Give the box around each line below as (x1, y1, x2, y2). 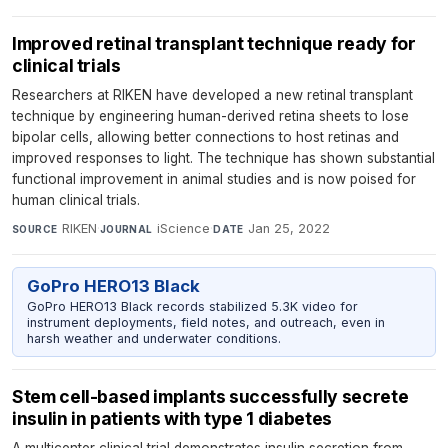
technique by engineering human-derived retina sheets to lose (12, 107, 409, 124)
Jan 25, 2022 (248, 220, 331, 236)
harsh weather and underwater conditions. (26, 330, 281, 346)
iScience (157, 220, 211, 236)
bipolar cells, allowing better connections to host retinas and (12, 128, 399, 145)
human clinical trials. (12, 191, 140, 208)
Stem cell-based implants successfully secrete (12, 386, 409, 408)
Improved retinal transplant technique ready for (12, 32, 416, 54)
